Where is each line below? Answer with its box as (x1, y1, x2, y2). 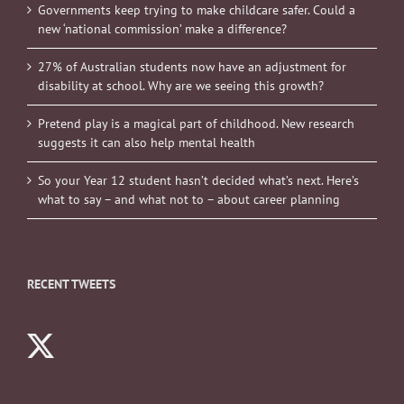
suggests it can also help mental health (38, 134, 255, 151)
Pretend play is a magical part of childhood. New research (38, 115, 354, 133)
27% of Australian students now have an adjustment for (38, 59, 346, 76)
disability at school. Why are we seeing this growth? (38, 78, 324, 95)
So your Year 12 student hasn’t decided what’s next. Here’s (38, 172, 359, 189)
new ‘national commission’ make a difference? (38, 21, 287, 38)
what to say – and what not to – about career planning (38, 191, 340, 208)
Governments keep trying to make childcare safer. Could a (38, 2, 355, 19)
